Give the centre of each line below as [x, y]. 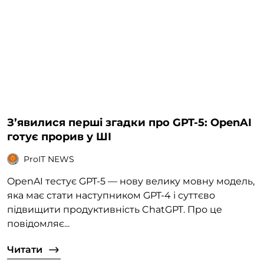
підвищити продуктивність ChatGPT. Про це [115, 210]
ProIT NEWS [49, 159]
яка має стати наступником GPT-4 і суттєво [111, 196]
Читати [25, 250]
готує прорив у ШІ [59, 137]
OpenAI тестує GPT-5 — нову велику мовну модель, [131, 181]
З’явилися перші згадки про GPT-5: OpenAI [129, 123]
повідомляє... [38, 224]
